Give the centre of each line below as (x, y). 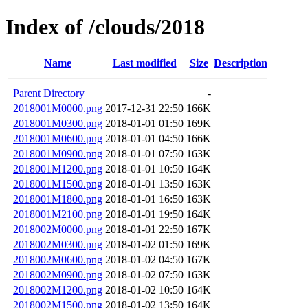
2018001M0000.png (58, 108)
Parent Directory (49, 93)
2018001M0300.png (58, 123)
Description (241, 63)
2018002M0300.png (58, 244)
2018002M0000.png (58, 229)
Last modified (144, 63)
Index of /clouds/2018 (105, 27)
